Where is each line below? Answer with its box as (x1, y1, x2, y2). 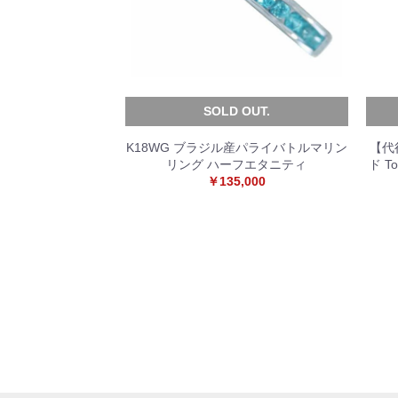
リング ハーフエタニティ (166, 157, 307, 171)
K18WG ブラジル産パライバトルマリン (125, 140, 347, 155)
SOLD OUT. (203, 104, 270, 118)
